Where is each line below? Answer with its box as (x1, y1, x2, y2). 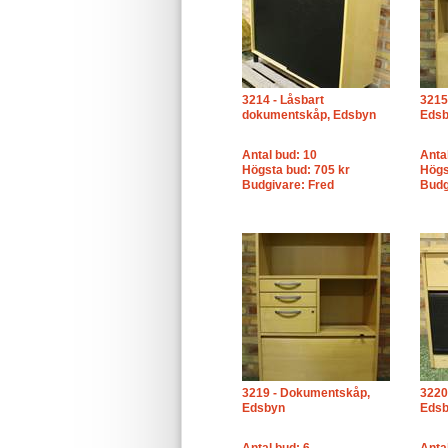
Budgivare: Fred (242, 178, 334, 192)
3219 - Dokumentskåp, (242, 386, 370, 400)
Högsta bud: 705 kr (242, 163, 350, 177)
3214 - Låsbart (242, 93, 324, 107)
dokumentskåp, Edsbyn (242, 108, 376, 122)
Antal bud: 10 (242, 148, 317, 162)
